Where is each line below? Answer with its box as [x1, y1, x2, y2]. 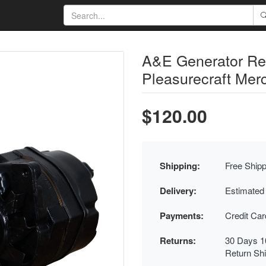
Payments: [160, 209, 204, 222]
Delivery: [160, 184, 197, 197]
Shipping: [160, 159, 200, 172]
